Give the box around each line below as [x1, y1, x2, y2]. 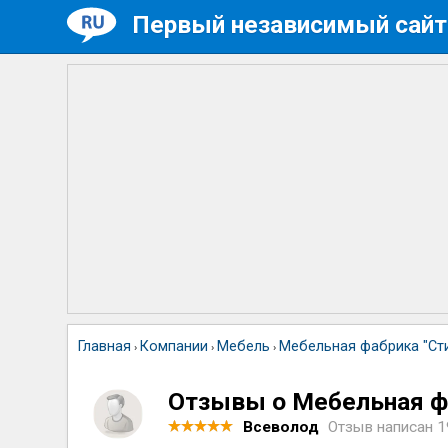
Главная [78, 338, 132, 355]
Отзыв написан [328, 418, 438, 436]
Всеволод [243, 418, 320, 436]
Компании [140, 338, 209, 355]
